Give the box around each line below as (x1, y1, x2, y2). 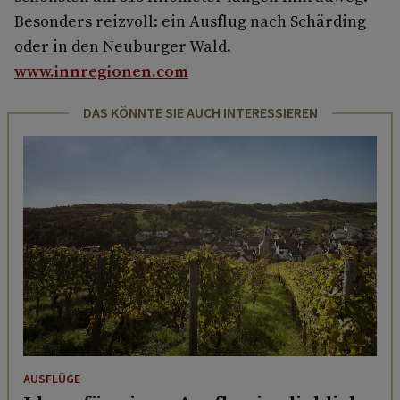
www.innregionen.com (14, 59, 188, 82)
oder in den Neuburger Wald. (14, 34, 231, 57)
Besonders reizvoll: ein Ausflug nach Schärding (14, 9, 366, 32)
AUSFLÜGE (23, 371, 80, 389)
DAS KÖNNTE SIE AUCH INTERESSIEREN (82, 103, 318, 123)
